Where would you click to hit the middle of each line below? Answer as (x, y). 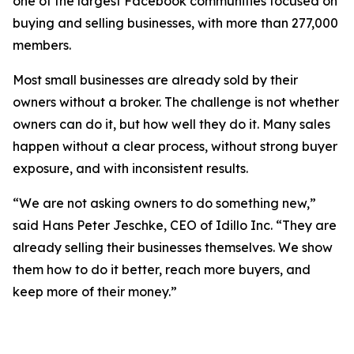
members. (42, 45)
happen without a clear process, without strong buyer (175, 147)
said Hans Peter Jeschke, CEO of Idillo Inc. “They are (175, 226)
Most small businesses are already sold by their (155, 80)
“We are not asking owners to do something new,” (164, 203)
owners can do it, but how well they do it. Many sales (171, 124)
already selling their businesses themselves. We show (173, 248)
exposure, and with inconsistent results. (130, 169)
